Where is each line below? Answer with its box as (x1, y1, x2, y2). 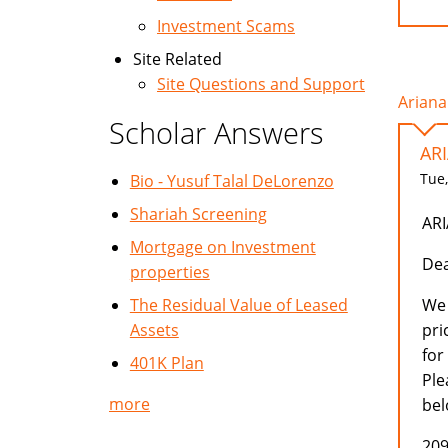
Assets (129, 319, 179, 341)
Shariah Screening (129, 203, 267, 225)
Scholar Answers (109, 113, 324, 152)
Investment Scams (157, 15, 295, 37)
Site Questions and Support (157, 73, 365, 95)
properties (129, 261, 210, 283)
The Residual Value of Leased (129, 294, 348, 316)
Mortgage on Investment (129, 236, 316, 258)
